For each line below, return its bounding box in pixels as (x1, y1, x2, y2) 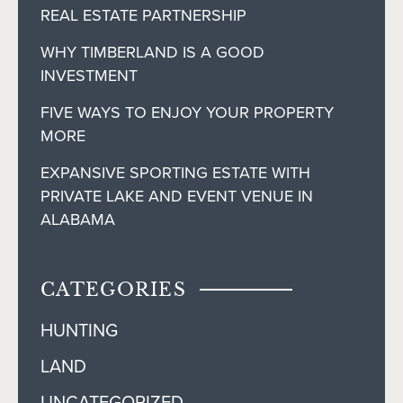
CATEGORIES (40, 279, 186, 300)
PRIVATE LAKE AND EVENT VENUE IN (40, 184, 313, 208)
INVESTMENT (40, 64, 138, 87)
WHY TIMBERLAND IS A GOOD (40, 40, 264, 64)
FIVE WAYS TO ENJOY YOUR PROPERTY (40, 101, 334, 124)
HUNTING (40, 317, 118, 344)
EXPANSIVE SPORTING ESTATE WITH (40, 161, 310, 184)
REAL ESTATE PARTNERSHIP (40, 4, 246, 27)
